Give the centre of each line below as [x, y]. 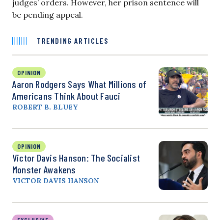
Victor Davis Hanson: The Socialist [76, 157]
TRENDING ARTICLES [73, 40]
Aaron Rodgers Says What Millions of [80, 84]
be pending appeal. [48, 14]
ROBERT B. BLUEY [45, 107]
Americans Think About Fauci [67, 96]
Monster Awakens [44, 169]
